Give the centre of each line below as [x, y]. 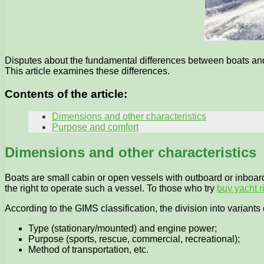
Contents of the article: [66, 94]
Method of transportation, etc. [88, 250]
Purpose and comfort [95, 127]
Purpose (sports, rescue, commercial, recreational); [134, 239]
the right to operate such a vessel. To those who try [111, 189]
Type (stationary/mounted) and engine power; [123, 229]
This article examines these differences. [87, 71]
